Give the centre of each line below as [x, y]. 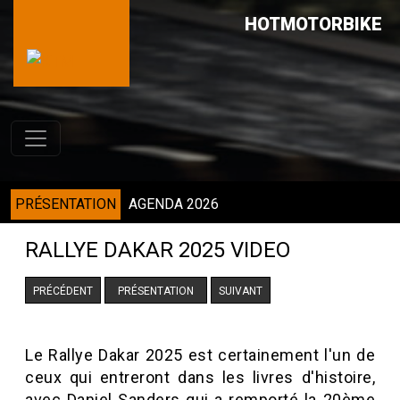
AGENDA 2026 [174, 204]
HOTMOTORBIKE [313, 24]
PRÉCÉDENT [63, 291]
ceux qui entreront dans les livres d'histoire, [200, 377]
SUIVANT [241, 291]
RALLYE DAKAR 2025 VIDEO [158, 250]
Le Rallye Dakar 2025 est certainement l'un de [200, 355]
